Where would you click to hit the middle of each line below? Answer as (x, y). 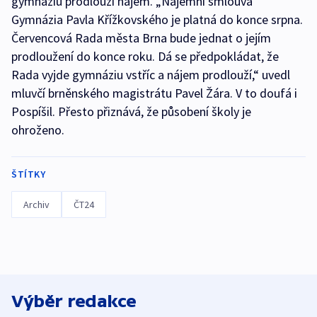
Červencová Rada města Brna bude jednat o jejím (141, 38)
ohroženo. (38, 129)
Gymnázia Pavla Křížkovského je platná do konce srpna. (157, 19)
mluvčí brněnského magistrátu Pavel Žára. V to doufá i (154, 93)
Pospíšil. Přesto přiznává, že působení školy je (131, 111)
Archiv (36, 204)
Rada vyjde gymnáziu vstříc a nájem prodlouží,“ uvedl (151, 74)
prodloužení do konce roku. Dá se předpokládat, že (145, 56)
